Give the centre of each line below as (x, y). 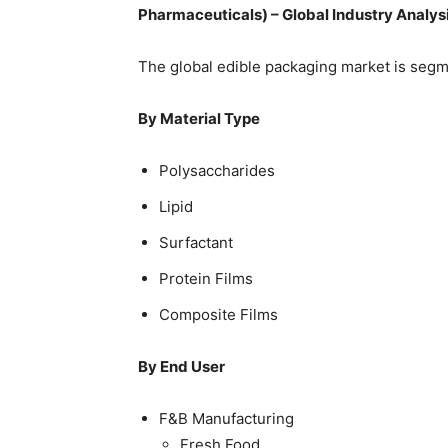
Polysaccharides (217, 170)
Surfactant (196, 242)
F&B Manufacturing (226, 418)
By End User (181, 366)
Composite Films (218, 314)
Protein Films (206, 278)
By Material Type (199, 118)
